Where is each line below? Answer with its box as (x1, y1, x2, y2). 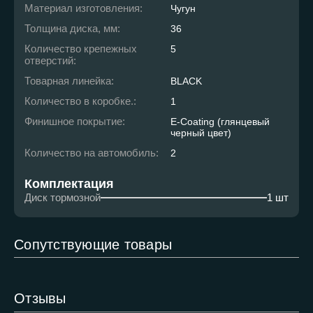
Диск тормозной (24, 191, 101, 204)
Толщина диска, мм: (24, 22, 120, 35)
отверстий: (24, 54, 76, 67)
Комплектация (24, 177, 114, 191)
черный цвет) (170, 127, 231, 139)
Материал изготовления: (24, 2, 143, 15)
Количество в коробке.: (24, 95, 136, 108)
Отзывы (14, 291, 66, 307)
